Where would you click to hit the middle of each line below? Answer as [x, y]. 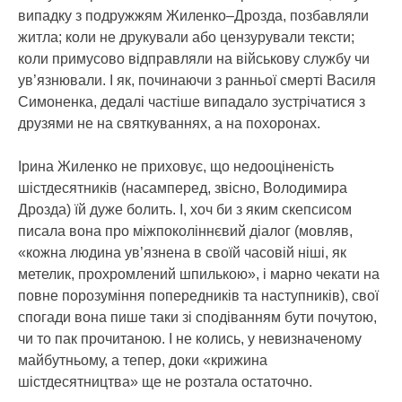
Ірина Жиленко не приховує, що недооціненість [176, 166]
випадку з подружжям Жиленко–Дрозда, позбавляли [193, 16]
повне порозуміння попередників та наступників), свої [198, 296]
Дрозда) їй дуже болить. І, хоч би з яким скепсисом [185, 210]
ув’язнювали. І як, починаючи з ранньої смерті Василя [197, 80]
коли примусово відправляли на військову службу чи [194, 59]
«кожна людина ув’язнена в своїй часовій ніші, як [182, 253]
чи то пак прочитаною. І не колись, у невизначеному [190, 339]
